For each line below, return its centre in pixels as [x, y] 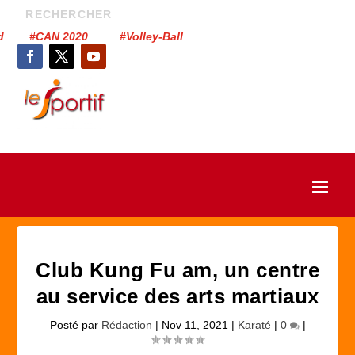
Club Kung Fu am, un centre [177, 270]
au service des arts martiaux [177, 296]
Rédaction [126, 325]
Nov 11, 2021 [195, 325]
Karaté [254, 325]
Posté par [75, 325]
